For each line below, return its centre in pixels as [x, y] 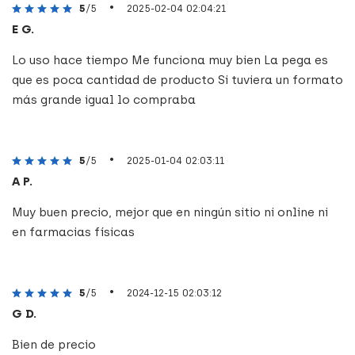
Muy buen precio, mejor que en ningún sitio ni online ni [170, 212]
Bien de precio [54, 344]
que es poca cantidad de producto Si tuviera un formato [177, 80]
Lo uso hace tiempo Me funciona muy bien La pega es [170, 60]
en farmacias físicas [73, 232]
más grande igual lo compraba [104, 99]
